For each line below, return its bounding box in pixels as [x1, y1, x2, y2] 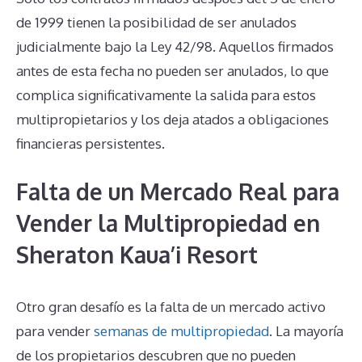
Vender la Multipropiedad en [16, 208, 320, 238]
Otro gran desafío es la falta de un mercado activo [16, 298, 326, 316]
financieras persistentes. [16, 134, 165, 152]
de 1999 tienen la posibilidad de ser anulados [16, 13, 297, 31]
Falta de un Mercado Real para [16, 177, 339, 207]
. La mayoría [269, 322, 343, 340]
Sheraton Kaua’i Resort [16, 240, 258, 270]
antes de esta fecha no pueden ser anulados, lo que [16, 61, 329, 79]
